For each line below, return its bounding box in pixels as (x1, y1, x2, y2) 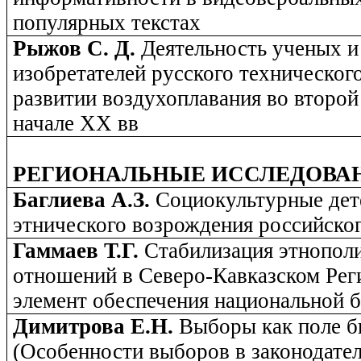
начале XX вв (13, 111, 139, 136)
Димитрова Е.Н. (13, 314, 180, 339)
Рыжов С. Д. (13, 36, 142, 61)
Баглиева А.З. (13, 188, 156, 213)
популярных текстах (13, 10, 201, 35)
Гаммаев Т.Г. (13, 239, 145, 263)
